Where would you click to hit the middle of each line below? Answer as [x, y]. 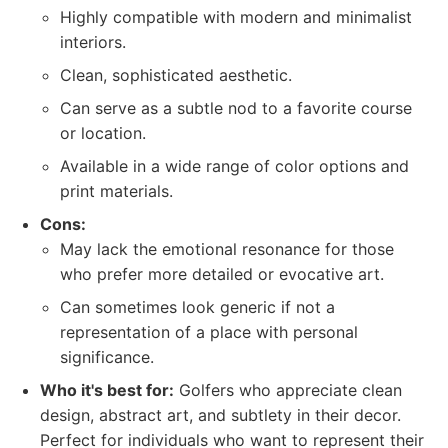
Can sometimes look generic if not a [197, 307]
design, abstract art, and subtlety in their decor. [220, 415]
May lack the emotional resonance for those [227, 249]
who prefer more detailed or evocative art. [222, 274]
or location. [103, 133]
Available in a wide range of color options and [234, 166]
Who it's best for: [107, 390]
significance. [107, 357]
